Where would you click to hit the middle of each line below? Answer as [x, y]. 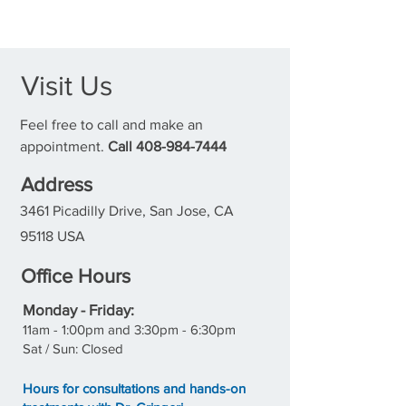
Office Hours [76, 276]
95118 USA [53, 236]
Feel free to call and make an [111, 125]
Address [57, 184]
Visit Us [67, 85]
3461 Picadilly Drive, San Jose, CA [127, 211]
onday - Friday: [85, 309]
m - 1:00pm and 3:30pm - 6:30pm [137, 329]
